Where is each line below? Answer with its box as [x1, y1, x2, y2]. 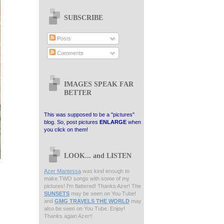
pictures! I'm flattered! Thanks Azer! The [44, 182, 141, 189]
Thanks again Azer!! [44, 212, 92, 219]
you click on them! [44, 126, 88, 132]
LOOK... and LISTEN [64, 151, 131, 159]
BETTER [64, 88, 91, 96]
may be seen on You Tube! [69, 190, 136, 196]
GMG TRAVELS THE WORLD [54, 197, 129, 204]
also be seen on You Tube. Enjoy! [44, 205, 125, 211]
